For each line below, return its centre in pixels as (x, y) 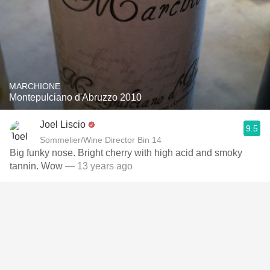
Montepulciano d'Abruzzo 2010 (75, 97)
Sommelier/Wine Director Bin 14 (101, 140)
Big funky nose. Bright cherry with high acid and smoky (44, 153)
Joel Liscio (63, 124)
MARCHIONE (35, 86)
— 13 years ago (98, 166)
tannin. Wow (36, 166)
